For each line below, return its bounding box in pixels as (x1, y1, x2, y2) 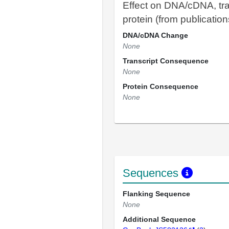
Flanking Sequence (123, 190, 190, 198)
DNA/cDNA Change (123, 31, 188, 39)
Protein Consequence (123, 82, 198, 90)
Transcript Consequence (123, 57, 209, 65)
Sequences (123, 167, 181, 179)
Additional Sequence (123, 215, 196, 223)
